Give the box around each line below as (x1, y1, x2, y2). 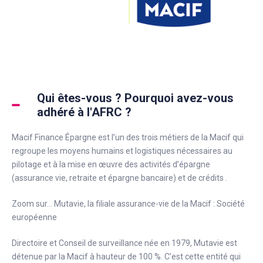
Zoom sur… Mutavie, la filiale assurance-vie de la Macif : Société (12, 199, 245, 208)
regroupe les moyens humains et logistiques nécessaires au (12, 146, 232, 156)
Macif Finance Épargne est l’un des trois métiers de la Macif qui (12, 133, 244, 142)
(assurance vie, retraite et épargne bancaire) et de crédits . (12, 173, 227, 183)
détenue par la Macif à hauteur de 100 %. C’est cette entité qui (12, 252, 241, 261)
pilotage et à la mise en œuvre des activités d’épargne (12, 160, 210, 169)
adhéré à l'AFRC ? (37, 105, 131, 119)
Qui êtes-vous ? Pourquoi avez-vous (37, 91, 234, 105)
